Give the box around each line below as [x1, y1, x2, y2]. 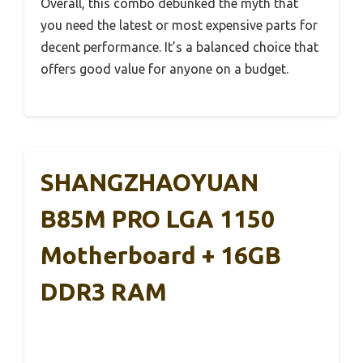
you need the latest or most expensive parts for [41, 17, 318, 32]
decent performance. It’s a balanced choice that [41, 39, 318, 54]
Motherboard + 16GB [41, 241, 281, 269]
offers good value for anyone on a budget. [41, 61, 288, 76]
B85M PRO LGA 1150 [41, 204, 275, 233]
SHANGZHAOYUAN [41, 168, 258, 196]
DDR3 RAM [41, 277, 167, 305]
